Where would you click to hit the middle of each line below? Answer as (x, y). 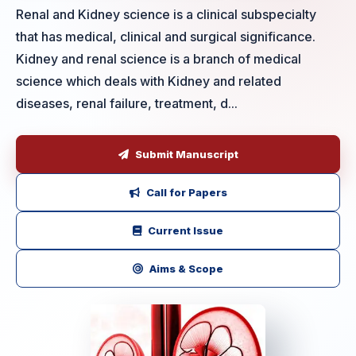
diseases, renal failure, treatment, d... (127, 104)
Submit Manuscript (186, 155)
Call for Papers (186, 193)
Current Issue (186, 231)
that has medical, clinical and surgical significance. (166, 37)
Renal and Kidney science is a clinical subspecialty (166, 15)
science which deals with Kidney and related (149, 81)
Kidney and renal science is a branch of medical (159, 59)
